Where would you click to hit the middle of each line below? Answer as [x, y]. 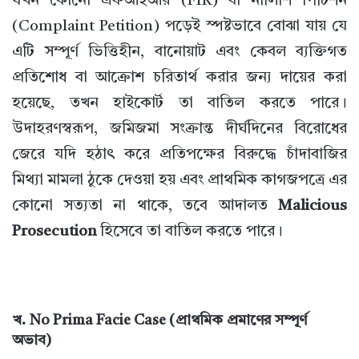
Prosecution [54, 232]
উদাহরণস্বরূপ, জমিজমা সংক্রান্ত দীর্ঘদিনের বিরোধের [179, 130]
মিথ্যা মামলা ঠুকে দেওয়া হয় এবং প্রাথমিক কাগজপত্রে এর [179, 181]
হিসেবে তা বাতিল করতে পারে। [190, 232]
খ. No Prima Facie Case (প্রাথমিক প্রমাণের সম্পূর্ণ [159, 321]
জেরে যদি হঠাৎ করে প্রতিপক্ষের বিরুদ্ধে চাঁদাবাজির [179, 155]
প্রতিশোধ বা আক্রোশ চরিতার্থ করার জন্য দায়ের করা [179, 79]
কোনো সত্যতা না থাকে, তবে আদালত [145, 207]
